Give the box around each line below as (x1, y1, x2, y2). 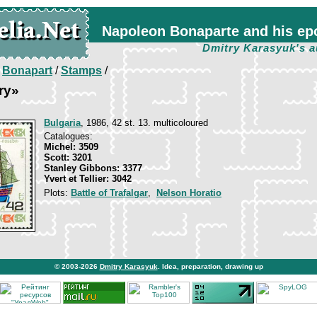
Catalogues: (44, 131, 93, 142)
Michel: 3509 (44, 142, 98, 152)
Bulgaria (44, 117, 81, 128)
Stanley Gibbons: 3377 (44, 163, 142, 173)
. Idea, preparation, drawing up (157, 263, 263, 270)
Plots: (44, 188, 71, 198)
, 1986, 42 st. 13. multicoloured (81, 117, 208, 128)
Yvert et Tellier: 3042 (44, 173, 132, 184)
